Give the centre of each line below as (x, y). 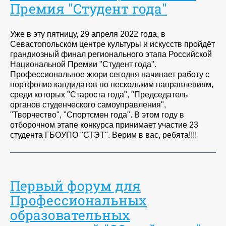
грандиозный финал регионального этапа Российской (111, 54)
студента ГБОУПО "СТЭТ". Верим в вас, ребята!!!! (103, 135)
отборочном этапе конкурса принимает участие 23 (104, 125)
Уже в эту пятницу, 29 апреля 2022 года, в (88, 34)
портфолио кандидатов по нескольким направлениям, (112, 84)
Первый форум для (75, 185)
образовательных (70, 214)
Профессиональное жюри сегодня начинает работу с (110, 74)
